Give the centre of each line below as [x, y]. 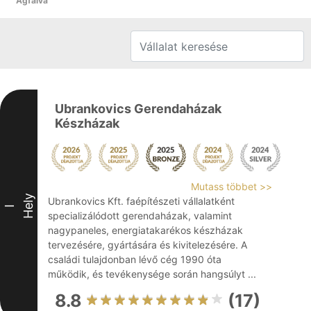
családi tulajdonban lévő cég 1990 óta [135, 259]
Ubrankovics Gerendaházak [138, 109]
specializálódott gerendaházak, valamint [140, 216]
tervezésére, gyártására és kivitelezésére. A [148, 245]
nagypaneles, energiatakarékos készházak [145, 230]
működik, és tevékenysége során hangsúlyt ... [152, 274]
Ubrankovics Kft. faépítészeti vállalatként [141, 201]
